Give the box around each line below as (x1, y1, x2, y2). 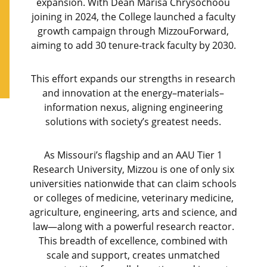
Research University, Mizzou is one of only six (32, 162, 234, 176)
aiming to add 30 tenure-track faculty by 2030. (30, 38, 236, 52)
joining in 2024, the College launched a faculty (31, 10, 235, 23)
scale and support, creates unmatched (46, 248, 221, 262)
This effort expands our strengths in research (31, 72, 236, 85)
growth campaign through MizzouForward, (38, 24, 229, 38)
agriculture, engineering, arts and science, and (29, 205, 238, 219)
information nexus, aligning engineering (44, 100, 223, 114)
